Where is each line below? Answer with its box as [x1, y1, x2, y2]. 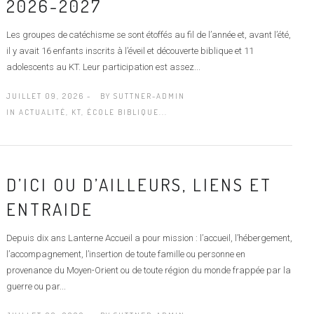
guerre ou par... [6, 280, 66, 292]
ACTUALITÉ [18, 107, 66, 117]
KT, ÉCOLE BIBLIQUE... [71, 107, 168, 117]
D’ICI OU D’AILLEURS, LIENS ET [6, 172, 272, 196]
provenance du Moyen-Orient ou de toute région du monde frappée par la [6, 264, 291, 275]
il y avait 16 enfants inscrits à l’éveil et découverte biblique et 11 [6, 45, 254, 56]
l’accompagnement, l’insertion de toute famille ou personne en [6, 248, 245, 259]
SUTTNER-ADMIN [113, 90, 185, 101]
